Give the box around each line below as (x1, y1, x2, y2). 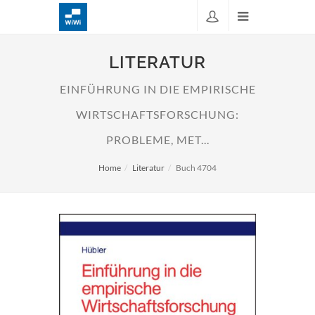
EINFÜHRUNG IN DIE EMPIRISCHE (59, 83, 256, 96)
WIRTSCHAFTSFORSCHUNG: (76, 108, 239, 121)
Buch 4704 (176, 162, 217, 173)
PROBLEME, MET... (105, 134, 210, 146)
